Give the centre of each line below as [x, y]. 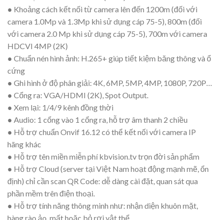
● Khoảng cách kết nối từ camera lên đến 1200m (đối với [102, 9]
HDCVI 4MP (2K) [38, 46]
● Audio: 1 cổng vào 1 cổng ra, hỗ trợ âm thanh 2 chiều [97, 120]
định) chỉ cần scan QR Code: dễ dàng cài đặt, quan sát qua [103, 181]
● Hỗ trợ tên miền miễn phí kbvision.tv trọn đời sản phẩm [103, 157]
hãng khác [24, 144]
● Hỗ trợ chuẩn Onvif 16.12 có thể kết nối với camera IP [102, 132]
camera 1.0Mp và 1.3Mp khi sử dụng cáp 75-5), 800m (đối [105, 22]
